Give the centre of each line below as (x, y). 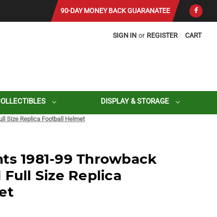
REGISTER (163, 35)
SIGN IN (125, 35)
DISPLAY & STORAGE (136, 101)
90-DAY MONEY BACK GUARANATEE (115, 11)
